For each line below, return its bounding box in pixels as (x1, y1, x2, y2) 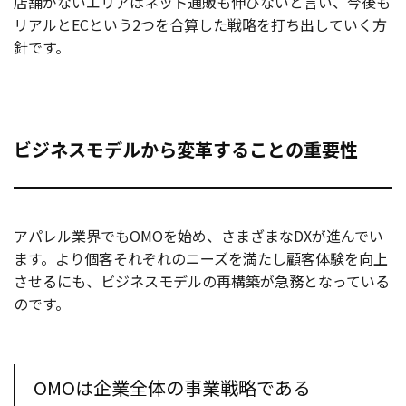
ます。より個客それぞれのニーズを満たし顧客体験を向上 (14, 246, 388, 269)
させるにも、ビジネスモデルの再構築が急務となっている (14, 269, 390, 292)
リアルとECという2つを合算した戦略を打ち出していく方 (14, 13, 387, 35)
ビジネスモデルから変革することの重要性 (14, 135, 358, 162)
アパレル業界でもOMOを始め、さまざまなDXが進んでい (14, 224, 383, 246)
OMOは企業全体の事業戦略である (34, 373, 311, 401)
